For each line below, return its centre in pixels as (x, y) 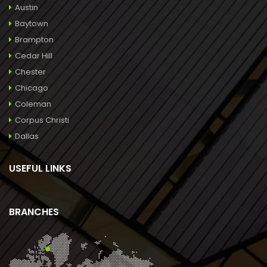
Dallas (27, 136)
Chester (30, 72)
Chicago (32, 88)
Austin (27, 7)
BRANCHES (34, 212)
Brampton (34, 39)
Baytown (32, 23)
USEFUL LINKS (40, 168)
